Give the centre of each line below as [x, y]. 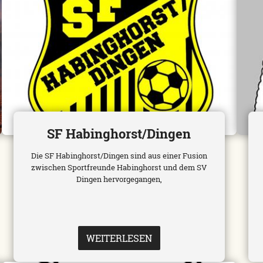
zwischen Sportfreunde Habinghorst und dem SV [119, 168]
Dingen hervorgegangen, [119, 179]
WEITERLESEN [119, 238]
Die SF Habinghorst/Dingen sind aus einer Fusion [119, 156]
